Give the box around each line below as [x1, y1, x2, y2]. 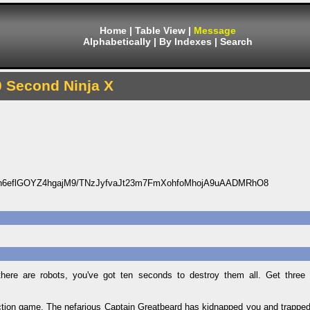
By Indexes [159, 36, 212, 47]
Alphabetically [83, 36, 151, 47]
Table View [135, 25, 185, 36]
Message [194, 25, 236, 36]
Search [220, 36, 253, 47]
